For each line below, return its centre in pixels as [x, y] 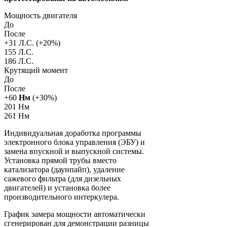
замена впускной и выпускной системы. [74, 151]
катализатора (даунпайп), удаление [64, 169]
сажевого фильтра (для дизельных [63, 178]
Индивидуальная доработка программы [73, 133]
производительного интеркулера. [62, 197]
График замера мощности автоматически [75, 214]
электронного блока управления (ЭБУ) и [74, 142]
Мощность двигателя [41, 15]
